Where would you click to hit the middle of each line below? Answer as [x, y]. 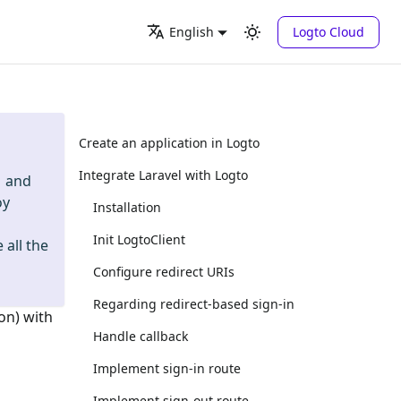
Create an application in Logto [169, 143]
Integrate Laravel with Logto [163, 175]
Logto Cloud [328, 31]
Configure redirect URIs [164, 272]
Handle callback [141, 336]
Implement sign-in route [167, 368]
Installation [127, 207]
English [191, 32]
